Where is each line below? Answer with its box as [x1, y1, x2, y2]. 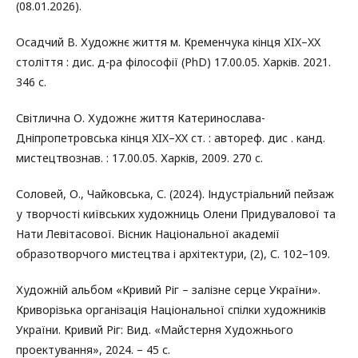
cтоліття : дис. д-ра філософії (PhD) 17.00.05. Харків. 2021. [16, 54, 331, 70]
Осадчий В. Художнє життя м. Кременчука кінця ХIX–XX [16, 34, 320, 50]
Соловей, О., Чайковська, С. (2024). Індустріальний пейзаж [16, 185, 334, 201]
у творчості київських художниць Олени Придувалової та [16, 205, 336, 221]
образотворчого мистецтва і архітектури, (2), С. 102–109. [16, 245, 330, 261]
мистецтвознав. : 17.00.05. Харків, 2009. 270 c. [16, 149, 263, 165]
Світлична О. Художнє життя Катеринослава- [16, 109, 265, 125]
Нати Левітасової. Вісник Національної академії [16, 225, 280, 241]
